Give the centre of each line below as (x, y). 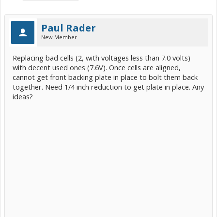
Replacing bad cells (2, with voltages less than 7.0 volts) (101, 58)
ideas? (23, 96)
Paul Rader (69, 28)
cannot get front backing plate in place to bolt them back (105, 77)
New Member (59, 37)
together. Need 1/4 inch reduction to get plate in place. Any (108, 87)
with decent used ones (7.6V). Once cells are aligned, (97, 67)
